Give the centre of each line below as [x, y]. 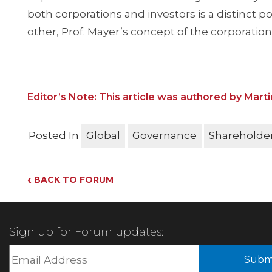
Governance [165, 135]
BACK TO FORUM [73, 180]
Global [103, 135]
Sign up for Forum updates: [86, 232]
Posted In [54, 135]
